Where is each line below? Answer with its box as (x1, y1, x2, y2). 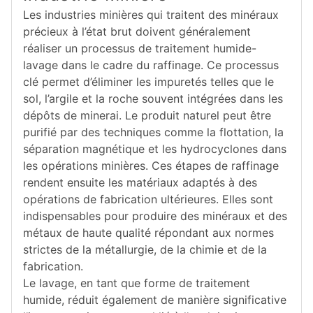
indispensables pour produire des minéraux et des (23, 209, 287, 223)
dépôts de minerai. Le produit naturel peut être (23, 108, 271, 122)
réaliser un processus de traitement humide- (23, 41, 256, 55)
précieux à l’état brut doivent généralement (23, 24, 251, 38)
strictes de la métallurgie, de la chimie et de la (23, 242, 267, 256)
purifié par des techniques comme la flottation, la (23, 125, 284, 139)
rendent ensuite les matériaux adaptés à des (23, 175, 257, 189)
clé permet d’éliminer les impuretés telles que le (23, 75, 274, 89)
